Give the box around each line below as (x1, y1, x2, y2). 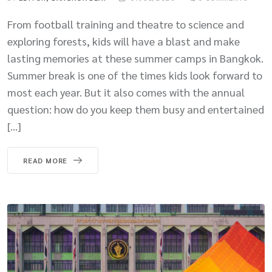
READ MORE (23, 155, 68, 165)
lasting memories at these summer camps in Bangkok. (7, 50, 263, 65)
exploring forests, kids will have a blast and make (7, 33, 240, 48)
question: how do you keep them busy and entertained (7, 101, 264, 116)
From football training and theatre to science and (7, 16, 244, 31)
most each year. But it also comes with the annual (7, 84, 245, 99)
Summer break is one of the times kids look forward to (7, 67, 262, 82)
